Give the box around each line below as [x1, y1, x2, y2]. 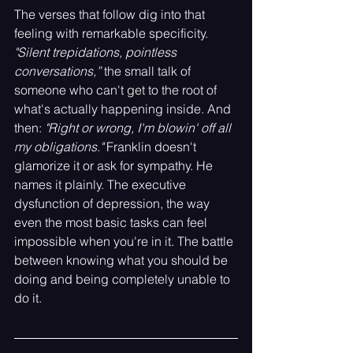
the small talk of [104, 62, 194, 79]
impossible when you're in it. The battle [14, 232, 236, 249]
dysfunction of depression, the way [14, 195, 213, 211]
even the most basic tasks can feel [14, 214, 210, 230]
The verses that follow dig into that [14, 6, 208, 22]
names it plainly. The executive [14, 176, 189, 192]
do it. [14, 289, 42, 306]
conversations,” [14, 62, 104, 79]
